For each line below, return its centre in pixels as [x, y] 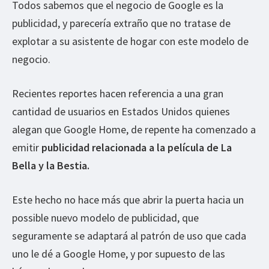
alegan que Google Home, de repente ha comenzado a [134, 129]
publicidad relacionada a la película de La [137, 147]
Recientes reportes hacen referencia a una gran [118, 93]
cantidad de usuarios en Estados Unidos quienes [121, 111]
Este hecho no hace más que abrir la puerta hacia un [128, 199]
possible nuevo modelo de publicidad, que [105, 217]
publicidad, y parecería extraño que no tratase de [121, 23]
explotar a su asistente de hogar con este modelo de [130, 41]
